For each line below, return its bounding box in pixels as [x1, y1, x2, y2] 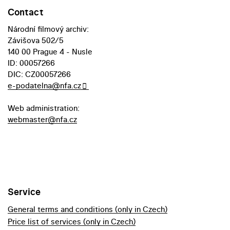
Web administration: [8, 103, 80, 114]
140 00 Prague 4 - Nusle [8, 46, 92, 57]
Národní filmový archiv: [8, 24, 89, 35]
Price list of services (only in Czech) [8, 216, 136, 227]
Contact [8, 6, 44, 19]
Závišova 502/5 [8, 35, 64, 46]
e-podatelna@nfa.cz [8, 80, 81, 91]
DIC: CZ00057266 [8, 69, 71, 80]
